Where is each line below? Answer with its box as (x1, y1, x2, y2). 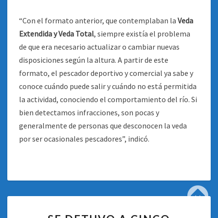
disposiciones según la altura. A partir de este (19, 55, 168, 65)
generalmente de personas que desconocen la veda (19, 121, 187, 130)
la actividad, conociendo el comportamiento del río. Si (19, 94, 197, 104)
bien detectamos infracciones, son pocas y (19, 108, 159, 117)
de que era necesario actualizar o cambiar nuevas (19, 42, 180, 52)
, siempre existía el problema (94, 29, 190, 38)
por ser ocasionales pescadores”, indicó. (19, 134, 149, 144)
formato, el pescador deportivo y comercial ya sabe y (19, 68, 193, 78)
